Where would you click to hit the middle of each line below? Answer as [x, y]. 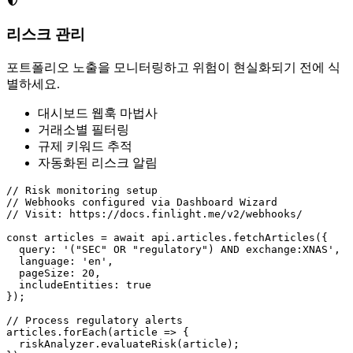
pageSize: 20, [54, 273]
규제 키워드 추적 [85, 146]
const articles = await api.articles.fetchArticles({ [167, 237]
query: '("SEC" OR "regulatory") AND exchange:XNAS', [173, 249]
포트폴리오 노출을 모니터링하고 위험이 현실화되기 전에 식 [173, 67]
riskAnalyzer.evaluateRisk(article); [123, 344]
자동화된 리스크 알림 [98, 162]
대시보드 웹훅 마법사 [98, 113]
